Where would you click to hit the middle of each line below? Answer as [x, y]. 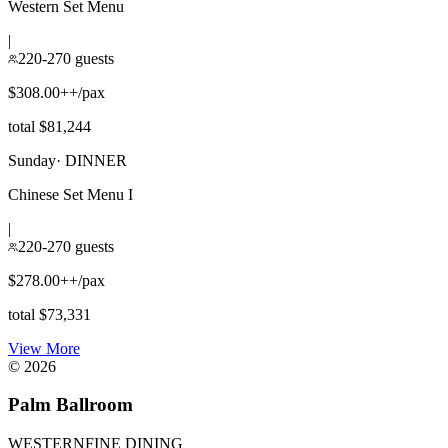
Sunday [32, 160]
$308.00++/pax [56, 92]
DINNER [96, 160]
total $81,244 [49, 126]
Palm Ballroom [70, 405]
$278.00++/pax [56, 280]
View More [44, 348]
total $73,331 [49, 314]
